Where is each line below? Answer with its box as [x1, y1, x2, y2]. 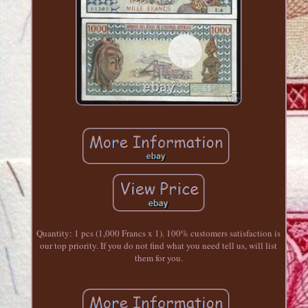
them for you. [134, 251, 183, 264]
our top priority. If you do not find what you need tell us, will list [40, 239, 278, 252]
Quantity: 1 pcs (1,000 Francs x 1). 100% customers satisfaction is [36, 226, 281, 239]
